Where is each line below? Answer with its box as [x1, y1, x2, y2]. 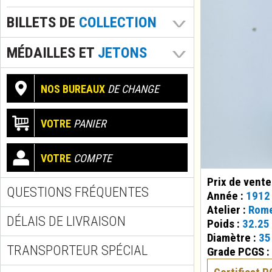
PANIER [71, 117, 106, 130]
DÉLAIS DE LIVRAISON [7, 213, 126, 229]
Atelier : [207, 203, 248, 217]
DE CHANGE [105, 82, 159, 95]
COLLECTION [79, 13, 157, 31]
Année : [207, 189, 246, 203]
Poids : [207, 217, 242, 231]
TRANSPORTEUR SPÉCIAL [7, 242, 148, 259]
